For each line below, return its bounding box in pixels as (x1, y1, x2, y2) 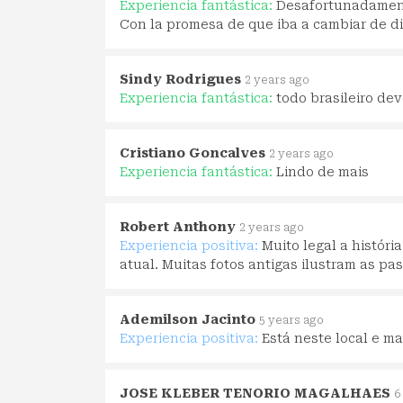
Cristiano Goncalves (120, 145, 265, 160)
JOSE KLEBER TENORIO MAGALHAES (120, 385, 390, 400)
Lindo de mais (276, 164, 369, 179)
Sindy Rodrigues (120, 71, 241, 86)
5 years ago (259, 313, 324, 327)
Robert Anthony (120, 219, 236, 234)
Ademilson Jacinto (120, 311, 255, 327)
